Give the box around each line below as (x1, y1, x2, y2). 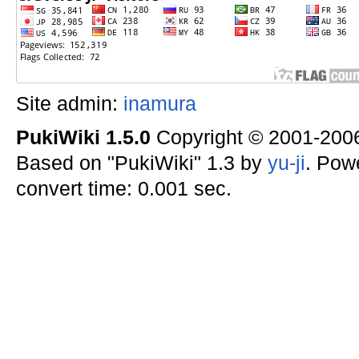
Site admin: (15, 92, 123, 115)
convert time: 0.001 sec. (15, 177, 232, 200)
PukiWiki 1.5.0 (15, 126, 151, 148)
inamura (123, 92, 196, 115)
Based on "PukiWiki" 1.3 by (15, 151, 268, 174)
